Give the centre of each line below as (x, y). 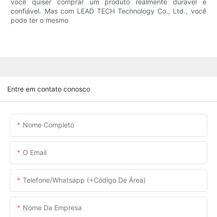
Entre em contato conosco (49, 89)
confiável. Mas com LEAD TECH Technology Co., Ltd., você (108, 11)
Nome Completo (48, 124)
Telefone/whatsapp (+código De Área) (84, 180)
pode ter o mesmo (40, 20)
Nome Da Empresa (52, 207)
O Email (35, 152)
